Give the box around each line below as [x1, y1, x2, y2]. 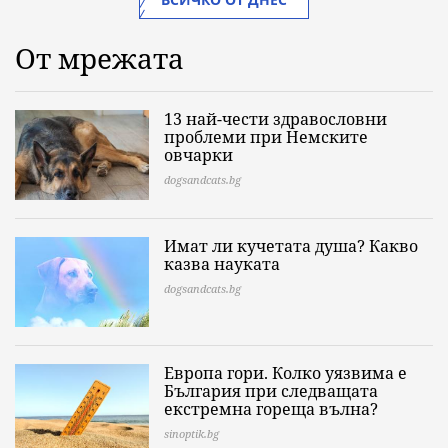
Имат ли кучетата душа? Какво [164, 235, 418, 257]
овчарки [164, 144, 233, 166]
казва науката [164, 253, 280, 275]
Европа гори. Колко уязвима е [164, 362, 407, 384]
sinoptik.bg [164, 426, 219, 441]
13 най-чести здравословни [164, 108, 387, 130]
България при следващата [164, 380, 378, 402]
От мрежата [15, 39, 184, 77]
